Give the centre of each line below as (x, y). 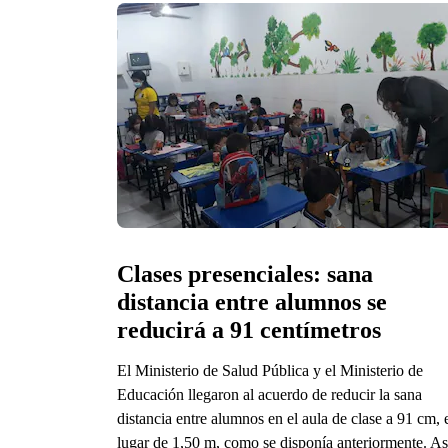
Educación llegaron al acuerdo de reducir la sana (269, 394)
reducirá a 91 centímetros (249, 329)
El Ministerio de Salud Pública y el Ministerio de (270, 370)
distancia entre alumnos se (252, 301)
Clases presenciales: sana (245, 273)
